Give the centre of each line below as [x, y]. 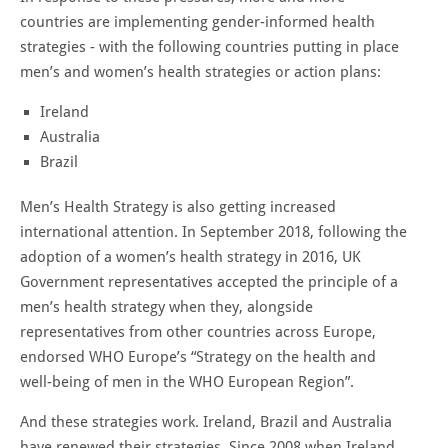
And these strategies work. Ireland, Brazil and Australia [206, 421]
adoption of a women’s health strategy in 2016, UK [190, 256]
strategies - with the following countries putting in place [209, 46]
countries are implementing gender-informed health [197, 21]
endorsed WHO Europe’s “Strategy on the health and [198, 356]
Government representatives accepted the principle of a [209, 281]
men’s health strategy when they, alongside [166, 306]
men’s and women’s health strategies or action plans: [200, 71]
